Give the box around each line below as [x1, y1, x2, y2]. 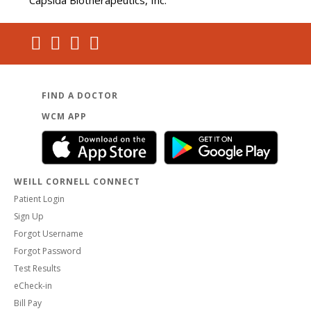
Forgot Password [14, 245, 81, 258]
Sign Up [14, 210, 44, 223]
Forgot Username [14, 228, 83, 240]
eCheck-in [14, 280, 52, 292]
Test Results [14, 262, 60, 275]
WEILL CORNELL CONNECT [14, 176, 140, 188]
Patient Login [14, 193, 65, 205]
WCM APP [42, 110, 87, 123]
